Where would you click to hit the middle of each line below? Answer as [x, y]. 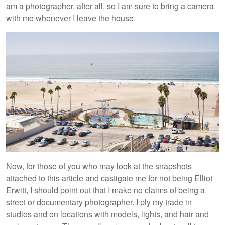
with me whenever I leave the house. [71, 18]
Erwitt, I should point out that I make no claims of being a [105, 190]
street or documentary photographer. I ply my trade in [99, 202]
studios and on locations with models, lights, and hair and [107, 214]
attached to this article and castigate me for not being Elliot [109, 178]
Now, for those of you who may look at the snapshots [99, 166]
